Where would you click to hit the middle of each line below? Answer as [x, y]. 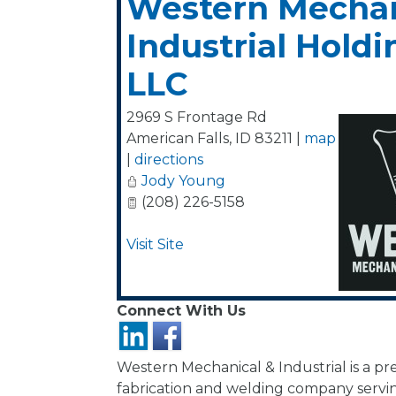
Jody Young [183, 181]
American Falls [178, 138]
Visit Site [155, 244]
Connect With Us [181, 311]
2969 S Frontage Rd [197, 117]
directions [169, 160]
